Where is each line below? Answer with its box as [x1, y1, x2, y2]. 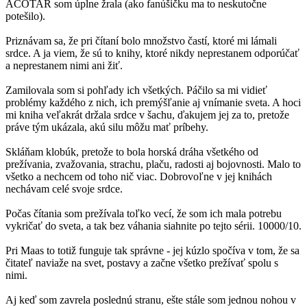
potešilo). [5, 10, 45, 23]
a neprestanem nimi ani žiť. [5, 60, 123, 72]
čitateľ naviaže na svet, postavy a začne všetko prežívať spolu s [5, 257, 278, 269]
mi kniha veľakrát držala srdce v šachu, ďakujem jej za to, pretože [5, 109, 289, 121]
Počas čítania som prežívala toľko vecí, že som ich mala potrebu [5, 208, 282, 220]
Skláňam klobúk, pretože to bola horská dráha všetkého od [5, 146, 258, 158]
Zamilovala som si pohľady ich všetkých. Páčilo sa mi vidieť [5, 84, 267, 97]
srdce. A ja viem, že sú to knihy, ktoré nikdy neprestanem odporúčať [5, 47, 299, 60]
